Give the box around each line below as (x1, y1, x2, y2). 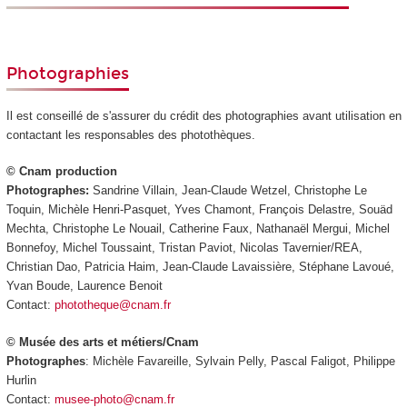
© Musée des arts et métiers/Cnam (5, 334, 199, 349)
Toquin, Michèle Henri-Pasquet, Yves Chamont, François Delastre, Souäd (5, 203, 392, 217)
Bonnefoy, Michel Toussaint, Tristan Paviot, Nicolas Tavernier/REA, (5, 241, 362, 255)
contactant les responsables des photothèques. (5, 127, 255, 142)
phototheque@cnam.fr (54, 298, 171, 313)
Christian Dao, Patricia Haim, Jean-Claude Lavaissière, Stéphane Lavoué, (5, 260, 394, 274)
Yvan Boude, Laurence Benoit (5, 279, 163, 293)
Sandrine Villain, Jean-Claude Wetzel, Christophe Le (88, 184, 367, 198)
